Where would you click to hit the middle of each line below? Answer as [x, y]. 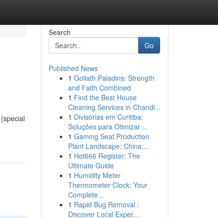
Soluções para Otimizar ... [108, 127]
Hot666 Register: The [107, 156]
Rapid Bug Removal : [106, 204]
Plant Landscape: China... [108, 146]
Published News [73, 68]
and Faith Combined [99, 88]
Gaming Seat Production [111, 136]
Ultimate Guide [91, 165]
